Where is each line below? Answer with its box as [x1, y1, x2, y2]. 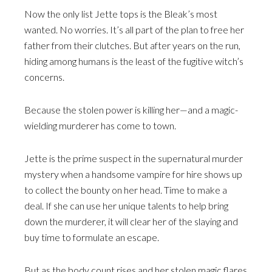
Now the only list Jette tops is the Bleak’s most [24, 8, 217, 19]
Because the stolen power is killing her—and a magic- [24, 104, 238, 115]
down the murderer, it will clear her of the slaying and [24, 216, 238, 227]
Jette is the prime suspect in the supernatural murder [24, 152, 243, 164]
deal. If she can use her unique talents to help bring [24, 200, 228, 211]
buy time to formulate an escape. [24, 231, 159, 243]
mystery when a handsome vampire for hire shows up [24, 168, 242, 180]
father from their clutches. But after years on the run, [24, 39, 240, 51]
